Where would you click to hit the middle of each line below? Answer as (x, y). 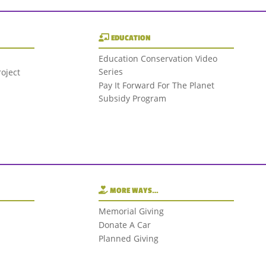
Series (110, 71)
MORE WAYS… (133, 191)
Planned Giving (128, 239)
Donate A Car (124, 225)
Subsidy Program (132, 98)
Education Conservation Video (158, 58)
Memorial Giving (131, 211)
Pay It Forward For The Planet (156, 85)
